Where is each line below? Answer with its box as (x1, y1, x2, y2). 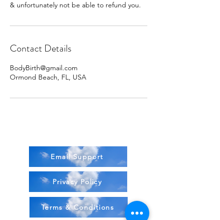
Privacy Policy (52, 177, 102, 186)
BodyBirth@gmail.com (10, 63, 78, 72)
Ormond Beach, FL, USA (10, 73, 86, 82)
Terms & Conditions (41, 203, 114, 212)
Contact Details (10, 41, 71, 55)
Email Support (51, 152, 104, 161)
